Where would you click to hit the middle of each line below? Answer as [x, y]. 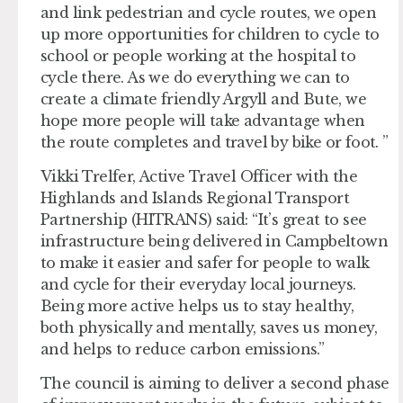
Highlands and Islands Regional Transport [195, 197]
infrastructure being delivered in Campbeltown [214, 241]
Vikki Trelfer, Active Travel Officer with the [199, 176]
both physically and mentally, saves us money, [209, 327]
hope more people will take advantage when [203, 120]
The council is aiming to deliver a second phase [215, 384]
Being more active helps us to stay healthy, [197, 305]
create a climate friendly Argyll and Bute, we [203, 99]
